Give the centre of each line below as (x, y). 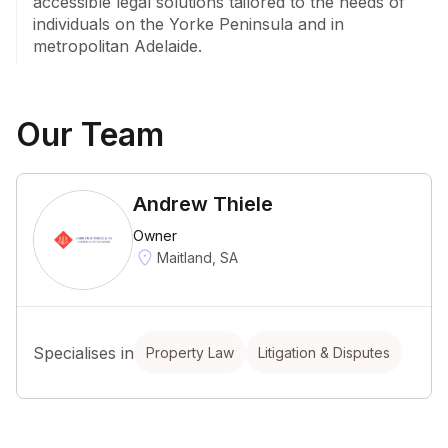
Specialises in (83, 352)
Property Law (190, 352)
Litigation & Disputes (324, 352)
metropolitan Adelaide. (117, 46)
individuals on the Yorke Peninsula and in (188, 24)
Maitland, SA (197, 257)
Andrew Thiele (203, 204)
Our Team (90, 134)
